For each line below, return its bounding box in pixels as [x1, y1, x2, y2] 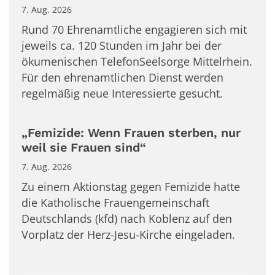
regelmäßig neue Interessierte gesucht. [21, 86, 223, 101]
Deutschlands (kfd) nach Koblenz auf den [21, 211, 232, 227]
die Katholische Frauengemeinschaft [21, 195, 209, 211]
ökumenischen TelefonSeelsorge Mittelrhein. [21, 54, 252, 69]
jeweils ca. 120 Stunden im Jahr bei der [21, 38, 222, 53]
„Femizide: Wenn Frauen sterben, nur [21, 126, 241, 141]
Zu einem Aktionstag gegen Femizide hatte [21, 179, 240, 195]
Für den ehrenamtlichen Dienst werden [21, 70, 223, 85]
